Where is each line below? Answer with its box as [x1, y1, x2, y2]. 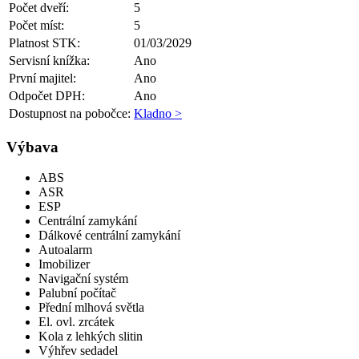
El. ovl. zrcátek [38, 315, 115, 329]
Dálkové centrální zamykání [38, 228, 180, 243]
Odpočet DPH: [9, 88, 85, 103]
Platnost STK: [9, 35, 80, 50]
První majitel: [9, 71, 76, 85]
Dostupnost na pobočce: [9, 106, 131, 120]
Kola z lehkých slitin [38, 329, 143, 344]
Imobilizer [38, 257, 90, 272]
